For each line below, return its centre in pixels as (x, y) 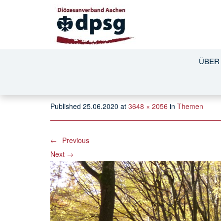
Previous (75, 140)
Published (67, 106)
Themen (190, 106)
